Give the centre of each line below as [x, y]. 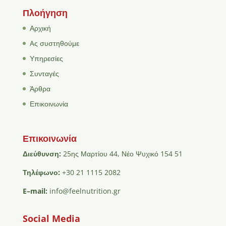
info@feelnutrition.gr [85, 191]
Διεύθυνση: [43, 153]
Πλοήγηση [45, 12]
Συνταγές [44, 73]
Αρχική [40, 28]
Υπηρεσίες [46, 58]
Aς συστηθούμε [54, 43]
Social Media [51, 218]
